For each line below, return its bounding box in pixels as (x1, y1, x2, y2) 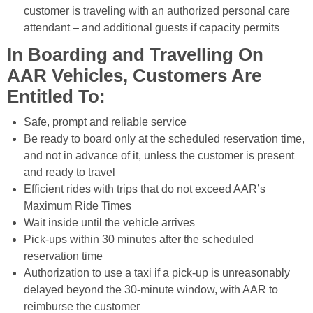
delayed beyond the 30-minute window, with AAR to (24, 284, 278, 296)
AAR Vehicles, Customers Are (7, 66, 261, 86)
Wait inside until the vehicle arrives (24, 217, 195, 229)
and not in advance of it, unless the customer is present (24, 150, 294, 162)
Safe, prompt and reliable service (24, 116, 187, 129)
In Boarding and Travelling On (7, 45, 263, 65)
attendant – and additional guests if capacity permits (24, 22, 279, 34)
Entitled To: (7, 87, 105, 107)
